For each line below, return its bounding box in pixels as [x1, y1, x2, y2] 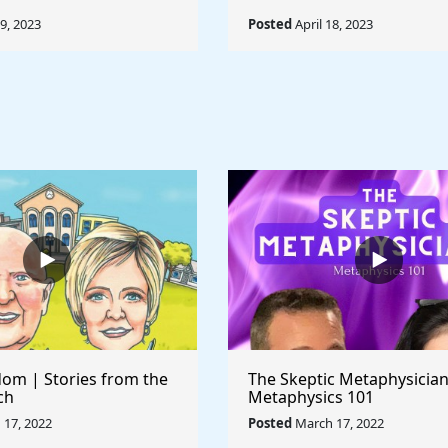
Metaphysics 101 [248, 386, 374, 408]
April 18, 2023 [292, 15, 373, 33]
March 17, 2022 [292, 414, 384, 432]
